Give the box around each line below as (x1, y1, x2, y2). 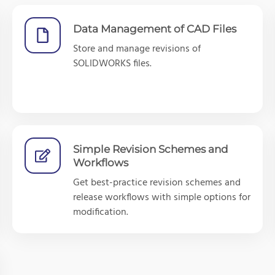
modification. (73, 204, 128, 220)
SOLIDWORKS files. (73, 55, 152, 72)
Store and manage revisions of (73, 41, 201, 57)
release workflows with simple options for (73, 189, 250, 206)
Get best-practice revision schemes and (73, 174, 241, 191)
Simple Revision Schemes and (73, 142, 228, 155)
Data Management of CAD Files (73, 22, 236, 35)
